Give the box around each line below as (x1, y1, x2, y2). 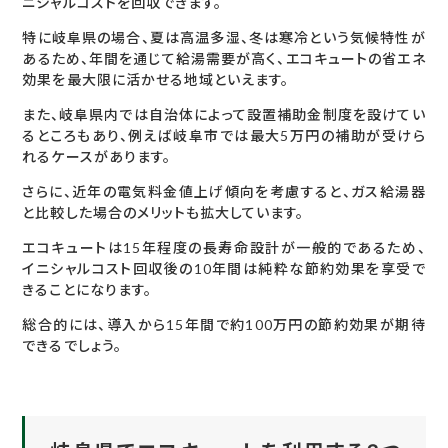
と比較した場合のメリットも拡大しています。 (22, 204, 305, 222)
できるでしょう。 (22, 337, 122, 355)
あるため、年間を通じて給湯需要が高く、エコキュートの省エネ (22, 50, 426, 68)
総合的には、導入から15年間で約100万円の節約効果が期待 (22, 316, 426, 334)
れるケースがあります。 (22, 148, 171, 166)
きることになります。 (22, 281, 152, 299)
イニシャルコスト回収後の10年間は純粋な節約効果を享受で (22, 260, 426, 278)
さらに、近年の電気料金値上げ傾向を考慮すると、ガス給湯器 (22, 183, 426, 201)
